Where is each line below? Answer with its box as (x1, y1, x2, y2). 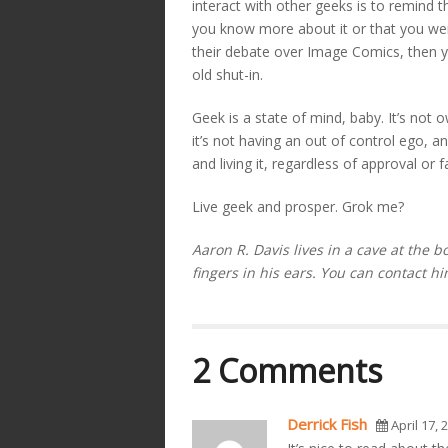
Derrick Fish (287, 413, 367, 434)
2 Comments (192, 348, 382, 392)
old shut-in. (192, 64, 263, 84)
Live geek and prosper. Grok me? (192, 196, 404, 216)
